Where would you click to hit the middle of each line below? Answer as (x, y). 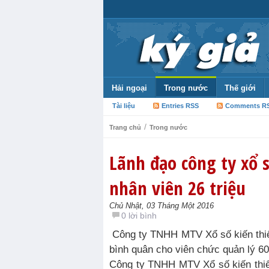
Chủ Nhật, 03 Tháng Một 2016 (162, 206)
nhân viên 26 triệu (177, 188)
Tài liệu (124, 106)
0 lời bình (139, 216)
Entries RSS (180, 106)
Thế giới (240, 88)
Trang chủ (125, 127)
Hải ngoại (129, 88)
